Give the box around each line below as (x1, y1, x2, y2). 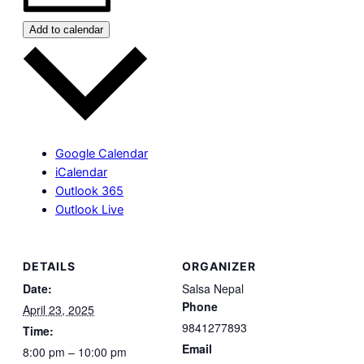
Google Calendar (55, 145, 148, 161)
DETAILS (23, 258, 76, 273)
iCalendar (55, 164, 107, 180)
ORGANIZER (182, 258, 256, 273)
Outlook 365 (55, 183, 123, 198)
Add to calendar (29, 24, 103, 37)
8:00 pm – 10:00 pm (23, 343, 127, 360)
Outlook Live (55, 201, 123, 217)
